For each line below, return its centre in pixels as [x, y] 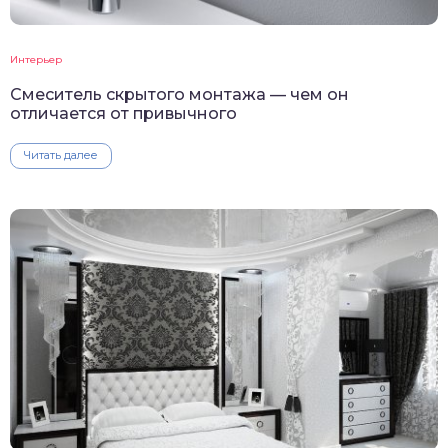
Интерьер [36, 59]
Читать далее [61, 154]
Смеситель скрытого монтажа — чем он [179, 94]
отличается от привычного [123, 113]
